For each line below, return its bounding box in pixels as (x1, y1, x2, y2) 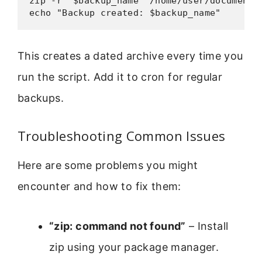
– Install (185, 220, 229, 233)
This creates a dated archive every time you (18, 50, 243, 63)
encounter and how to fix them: (18, 180, 181, 192)
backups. (18, 92, 64, 105)
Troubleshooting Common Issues (18, 126, 226, 144)
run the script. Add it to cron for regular (18, 71, 223, 84)
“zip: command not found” (49, 220, 186, 233)
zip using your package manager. (49, 241, 219, 254)
